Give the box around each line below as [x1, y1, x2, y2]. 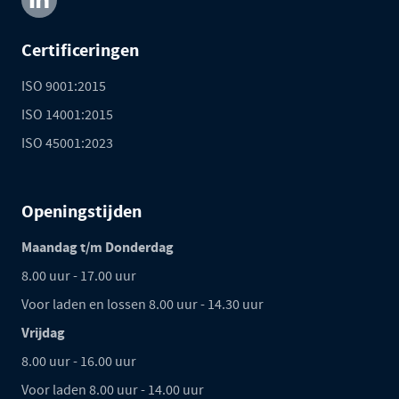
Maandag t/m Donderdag [21, 237, 174, 256]
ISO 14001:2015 [21, 105, 113, 124]
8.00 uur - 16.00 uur [21, 352, 136, 370]
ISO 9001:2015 [21, 77, 106, 95]
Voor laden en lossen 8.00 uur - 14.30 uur [21, 295, 264, 313]
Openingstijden [21, 199, 142, 224]
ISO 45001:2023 [21, 134, 113, 152]
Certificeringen [21, 37, 139, 62]
